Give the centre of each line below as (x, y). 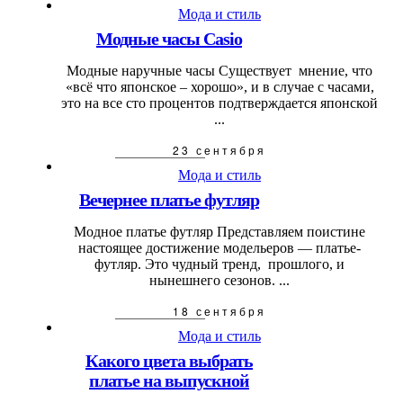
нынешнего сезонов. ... (219, 281)
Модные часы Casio (169, 39)
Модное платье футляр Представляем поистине (219, 232)
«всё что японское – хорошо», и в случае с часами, (219, 87)
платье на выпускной (169, 381)
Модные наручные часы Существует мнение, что (219, 71)
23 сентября (219, 150)
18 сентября (219, 311)
